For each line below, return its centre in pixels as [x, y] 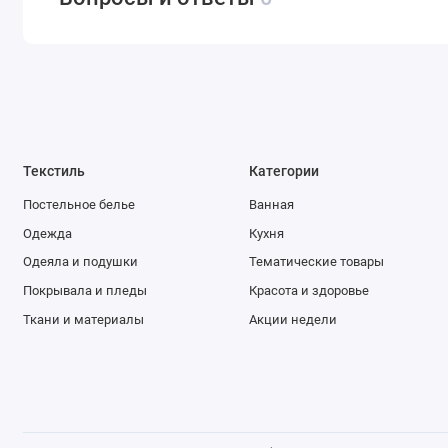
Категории [284, 170]
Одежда [47, 233]
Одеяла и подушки [80, 262]
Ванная [272, 205]
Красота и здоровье [309, 291]
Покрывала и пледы [84, 291]
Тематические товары [317, 262]
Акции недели [293, 319]
